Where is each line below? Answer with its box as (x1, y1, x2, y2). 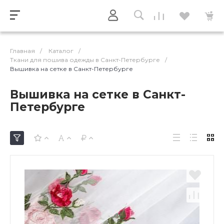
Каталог (48, 47, 73, 54)
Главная (10, 47, 35, 54)
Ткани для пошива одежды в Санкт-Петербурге (10, 56, 160, 63)
